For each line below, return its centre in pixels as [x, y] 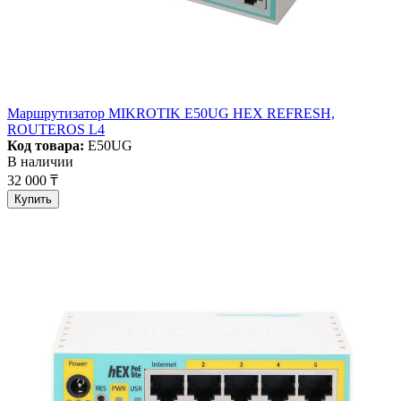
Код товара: [46, 146]
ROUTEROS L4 [56, 130]
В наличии [40, 162]
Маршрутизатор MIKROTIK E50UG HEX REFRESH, [171, 114]
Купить [33, 200]
